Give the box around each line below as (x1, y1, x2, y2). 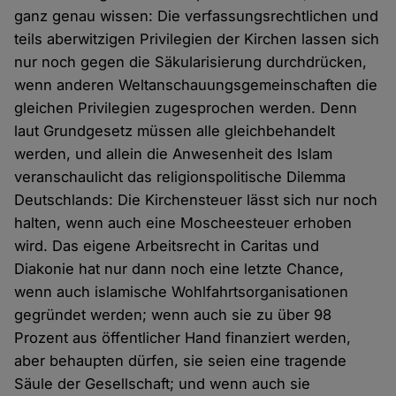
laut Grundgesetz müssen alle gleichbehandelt (14, 122, 336, 141)
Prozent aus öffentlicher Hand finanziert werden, (14, 329, 352, 347)
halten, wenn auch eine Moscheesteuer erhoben (14, 214, 353, 232)
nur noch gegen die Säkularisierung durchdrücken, (14, 53, 368, 72)
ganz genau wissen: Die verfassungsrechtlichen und (14, 7, 379, 26)
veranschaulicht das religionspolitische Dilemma (14, 168, 346, 187)
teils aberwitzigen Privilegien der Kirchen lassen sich (14, 30, 380, 49)
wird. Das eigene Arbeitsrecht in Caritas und (14, 237, 320, 255)
